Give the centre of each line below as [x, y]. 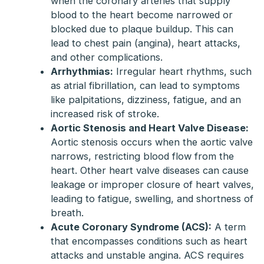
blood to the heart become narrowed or [141, 15]
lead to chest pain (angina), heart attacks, [145, 43]
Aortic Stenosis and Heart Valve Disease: [149, 128]
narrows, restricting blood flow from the [142, 156]
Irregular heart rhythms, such [182, 72]
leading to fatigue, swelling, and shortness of [152, 199]
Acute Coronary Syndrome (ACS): [131, 227]
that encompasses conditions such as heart [149, 241]
